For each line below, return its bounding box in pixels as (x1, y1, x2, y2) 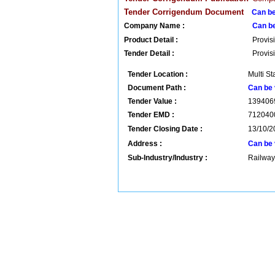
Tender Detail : (124, 49, 174, 58)
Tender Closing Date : (128, 125, 203, 133)
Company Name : (124, 21, 185, 30)
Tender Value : (128, 97, 177, 106)
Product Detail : (124, 36, 178, 44)
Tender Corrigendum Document (124, 7, 244, 17)
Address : (128, 139, 162, 148)
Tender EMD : (128, 110, 174, 119)
